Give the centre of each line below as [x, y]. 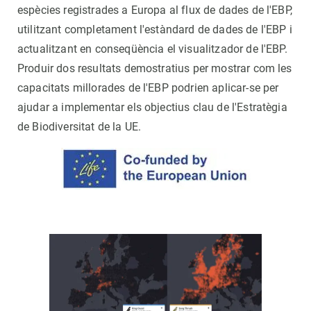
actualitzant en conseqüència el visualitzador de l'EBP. [152, 49]
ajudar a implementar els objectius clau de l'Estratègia [152, 107]
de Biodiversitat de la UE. [79, 126]
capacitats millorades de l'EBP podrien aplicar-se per [148, 87]
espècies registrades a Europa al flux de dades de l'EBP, [155, 10]
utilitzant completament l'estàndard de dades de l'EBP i [155, 29]
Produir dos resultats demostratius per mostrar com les [155, 68]
